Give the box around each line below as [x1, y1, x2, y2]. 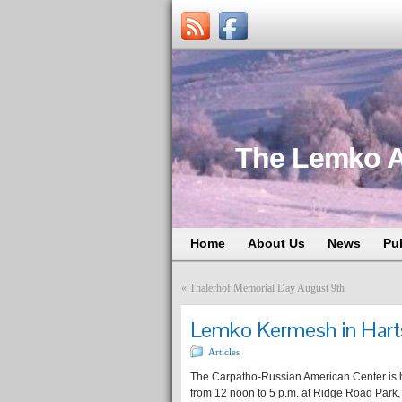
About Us [248, 236, 305, 250]
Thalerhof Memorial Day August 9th [189, 282, 345, 294]
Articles [208, 346, 240, 357]
